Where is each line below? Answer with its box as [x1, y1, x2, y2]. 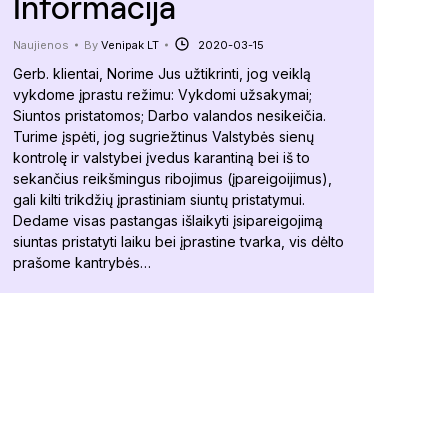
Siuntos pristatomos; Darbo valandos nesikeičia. [13, 106, 326, 124]
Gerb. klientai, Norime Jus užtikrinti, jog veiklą [13, 64, 311, 82]
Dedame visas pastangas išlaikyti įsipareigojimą [13, 211, 323, 229]
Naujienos [13, 37, 69, 52]
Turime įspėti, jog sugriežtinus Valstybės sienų [13, 127, 314, 145]
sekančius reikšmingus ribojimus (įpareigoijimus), [13, 169, 332, 187]
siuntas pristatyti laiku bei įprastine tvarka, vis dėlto [13, 232, 344, 250]
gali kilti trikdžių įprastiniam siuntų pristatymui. [13, 190, 305, 208]
